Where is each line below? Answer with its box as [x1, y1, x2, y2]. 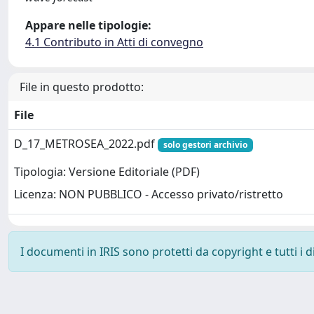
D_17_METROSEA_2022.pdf [14, 136, 158, 151]
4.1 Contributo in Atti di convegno [25, 34, 203, 50]
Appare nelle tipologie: [25, 18, 151, 33]
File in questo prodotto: [20, 79, 144, 95]
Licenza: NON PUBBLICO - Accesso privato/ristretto [14, 186, 283, 203]
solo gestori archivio [163, 139, 247, 151]
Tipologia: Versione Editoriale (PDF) [14, 164, 200, 180]
